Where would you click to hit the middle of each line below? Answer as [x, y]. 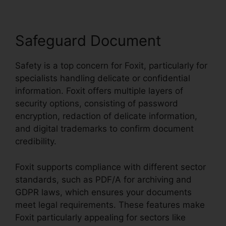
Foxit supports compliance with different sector [110, 167]
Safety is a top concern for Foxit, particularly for [111, 66]
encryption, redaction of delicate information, [106, 116]
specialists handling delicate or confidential [103, 78]
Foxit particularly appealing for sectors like [100, 217]
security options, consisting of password [97, 104]
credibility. [36, 142]
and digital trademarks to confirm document [104, 129]
